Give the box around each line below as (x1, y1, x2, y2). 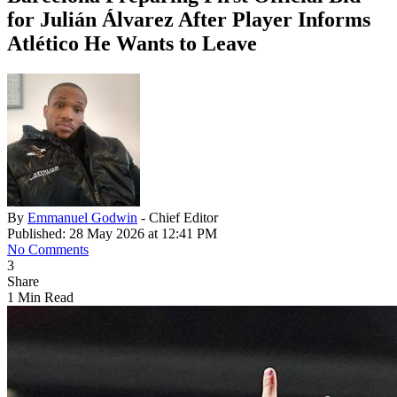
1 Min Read (7, 289, 74, 305)
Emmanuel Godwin (27, 209, 137, 225)
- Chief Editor (141, 209, 218, 225)
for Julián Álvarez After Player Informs (7, 7, 370, 31)
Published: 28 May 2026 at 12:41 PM (7, 225, 217, 241)
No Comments (7, 241, 89, 257)
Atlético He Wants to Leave (7, 31, 257, 55)
